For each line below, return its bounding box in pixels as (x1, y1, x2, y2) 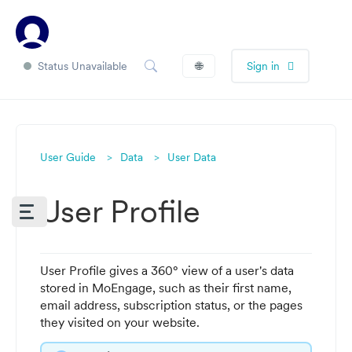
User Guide (40, 150, 96, 164)
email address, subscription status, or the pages (40, 297, 302, 313)
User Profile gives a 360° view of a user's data (40, 262, 294, 278)
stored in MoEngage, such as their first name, (40, 280, 291, 295)
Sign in (247, 59, 280, 73)
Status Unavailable (38, 59, 127, 73)
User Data (167, 150, 216, 164)
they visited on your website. (40, 314, 200, 330)
